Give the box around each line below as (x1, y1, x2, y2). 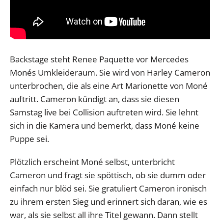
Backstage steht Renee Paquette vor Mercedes (10, 53, 189, 65)
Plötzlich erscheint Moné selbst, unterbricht (10, 156, 175, 167)
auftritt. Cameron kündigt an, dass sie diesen (10, 93, 179, 105)
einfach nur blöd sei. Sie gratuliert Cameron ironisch (10, 182, 207, 194)
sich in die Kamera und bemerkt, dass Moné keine (10, 119, 199, 131)
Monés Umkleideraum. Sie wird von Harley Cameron (10, 66, 210, 78)
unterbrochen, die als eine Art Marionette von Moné (10, 80, 208, 91)
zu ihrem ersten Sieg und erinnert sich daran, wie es (10, 195, 207, 207)
